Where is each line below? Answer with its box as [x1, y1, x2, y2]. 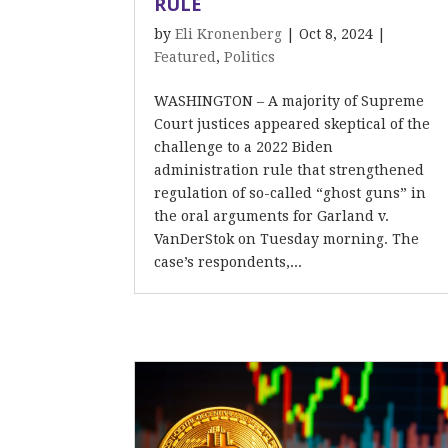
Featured [154, 49, 217, 65]
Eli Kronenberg [175, 26, 283, 42]
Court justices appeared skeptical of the [154, 116, 431, 132]
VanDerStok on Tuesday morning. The [154, 231, 420, 247]
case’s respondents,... [154, 254, 303, 270]
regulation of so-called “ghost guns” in [154, 185, 427, 201]
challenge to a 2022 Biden [154, 139, 334, 155]
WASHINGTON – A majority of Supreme [154, 93, 425, 109]
